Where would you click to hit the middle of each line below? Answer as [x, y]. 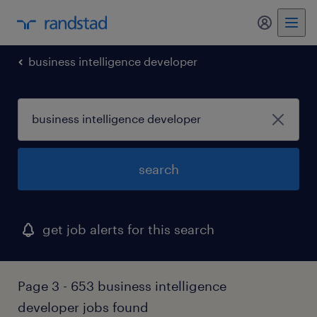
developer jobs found [83, 307]
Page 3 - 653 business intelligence [122, 286]
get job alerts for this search [128, 229]
